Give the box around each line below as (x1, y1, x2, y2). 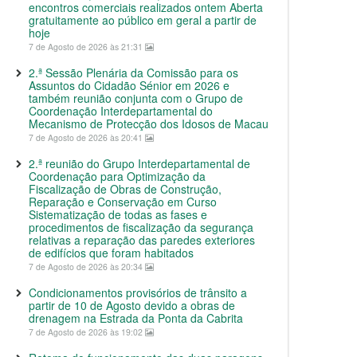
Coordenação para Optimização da (29, 168, 206, 184)
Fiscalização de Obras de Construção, (29, 181, 222, 197)
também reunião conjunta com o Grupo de (29, 90, 243, 106)
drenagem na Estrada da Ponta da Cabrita (29, 310, 243, 326)
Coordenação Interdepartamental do (29, 103, 213, 119)
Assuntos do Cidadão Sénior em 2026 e (29, 77, 229, 93)
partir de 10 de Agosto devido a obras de (29, 297, 235, 313)
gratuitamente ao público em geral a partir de (29, 12, 257, 28)
